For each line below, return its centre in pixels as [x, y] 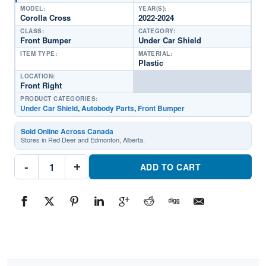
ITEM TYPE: [39, 53]
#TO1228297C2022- [77, 208]
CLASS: [32, 31]
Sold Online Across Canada [67, 131]
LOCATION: [38, 76]
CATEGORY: [156, 31]
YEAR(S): [152, 8]
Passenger [58, 175]
